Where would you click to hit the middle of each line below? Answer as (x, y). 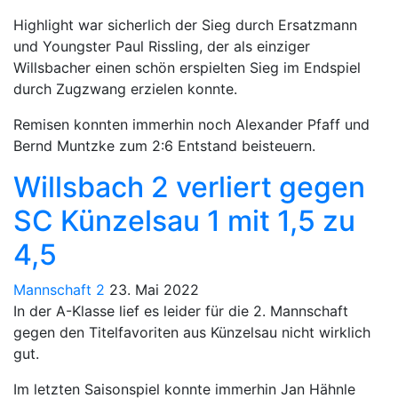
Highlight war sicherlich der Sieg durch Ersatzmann (185, 24)
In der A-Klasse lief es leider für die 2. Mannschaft (181, 310)
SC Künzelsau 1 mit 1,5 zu (184, 220)
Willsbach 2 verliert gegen (189, 187)
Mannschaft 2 (59, 289)
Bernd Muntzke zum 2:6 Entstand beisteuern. (164, 145)
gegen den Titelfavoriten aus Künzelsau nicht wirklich (192, 332)
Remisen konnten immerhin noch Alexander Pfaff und (191, 124)
